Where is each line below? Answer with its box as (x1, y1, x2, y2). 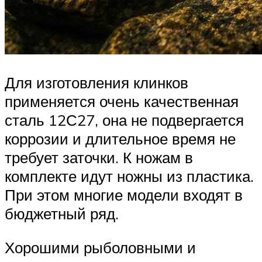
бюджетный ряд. (5, 204, 119, 223)
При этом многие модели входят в (5, 185, 243, 205)
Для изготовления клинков (5, 73, 188, 92)
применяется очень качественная (5, 92, 239, 111)
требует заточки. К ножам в (5, 148, 193, 167)
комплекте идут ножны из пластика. (5, 167, 254, 186)
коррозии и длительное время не (5, 129, 236, 149)
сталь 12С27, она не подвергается (5, 111, 244, 130)
